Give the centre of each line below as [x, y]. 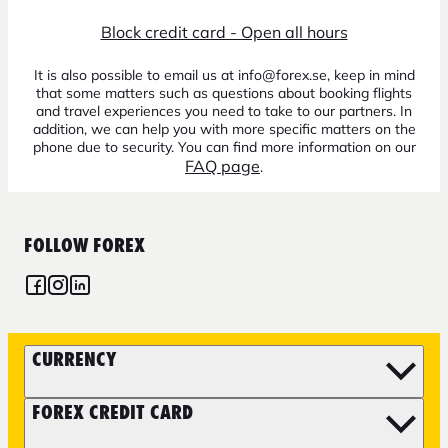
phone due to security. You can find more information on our [224, 147]
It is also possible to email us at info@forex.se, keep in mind [224, 75]
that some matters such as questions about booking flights [224, 93]
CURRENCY [74, 360]
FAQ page [222, 166]
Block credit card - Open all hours [224, 32]
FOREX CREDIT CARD [112, 413]
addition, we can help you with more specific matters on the [224, 129]
